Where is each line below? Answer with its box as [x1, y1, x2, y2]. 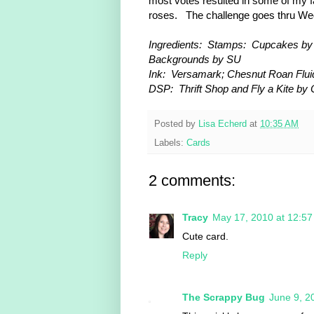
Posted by [154, 119, 198, 130]
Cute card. [182, 230, 228, 242]
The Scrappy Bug [182, 292, 265, 303]
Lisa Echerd [198, 119, 247, 130]
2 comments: [149, 171, 235, 189]
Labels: [154, 137, 186, 148]
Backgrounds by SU [149, 53, 241, 65]
